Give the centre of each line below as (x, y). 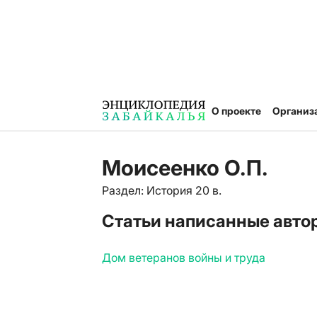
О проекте (236, 110)
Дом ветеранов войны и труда (184, 258)
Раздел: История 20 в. (162, 190)
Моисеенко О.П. (185, 168)
